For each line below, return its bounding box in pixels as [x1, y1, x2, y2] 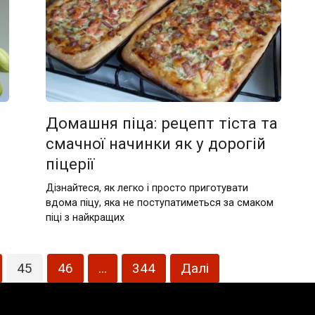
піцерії [46, 155, 95, 173]
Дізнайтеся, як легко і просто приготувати [46, 181, 249, 194]
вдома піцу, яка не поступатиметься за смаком [46, 196, 274, 209]
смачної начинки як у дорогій [46, 134, 266, 153]
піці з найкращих [46, 211, 125, 224]
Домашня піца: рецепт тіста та [46, 114, 278, 132]
